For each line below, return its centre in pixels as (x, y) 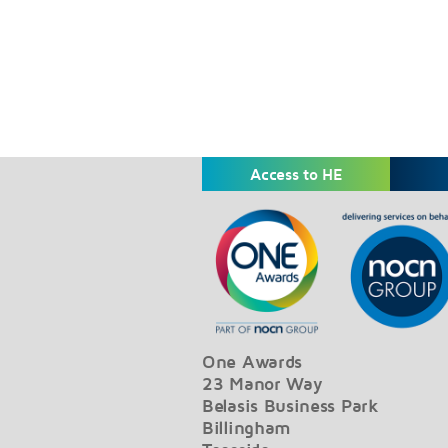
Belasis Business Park (290, 406)
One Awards (252, 362)
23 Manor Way (262, 384)
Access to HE (296, 174)
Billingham (246, 428)
